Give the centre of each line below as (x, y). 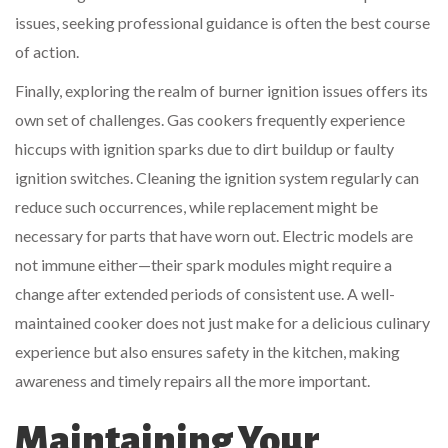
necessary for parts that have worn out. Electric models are (214, 236)
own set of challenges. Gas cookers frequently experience (210, 120)
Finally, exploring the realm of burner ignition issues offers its (221, 91)
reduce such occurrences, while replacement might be (196, 207)
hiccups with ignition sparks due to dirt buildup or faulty (204, 149)
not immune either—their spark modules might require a (203, 265)
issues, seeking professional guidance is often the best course (222, 23)
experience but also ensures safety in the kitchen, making (207, 352)
